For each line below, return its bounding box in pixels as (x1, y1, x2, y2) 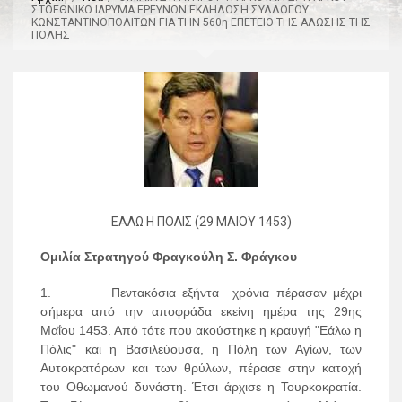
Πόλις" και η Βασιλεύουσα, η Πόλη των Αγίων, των (40, 342, 362, 357)
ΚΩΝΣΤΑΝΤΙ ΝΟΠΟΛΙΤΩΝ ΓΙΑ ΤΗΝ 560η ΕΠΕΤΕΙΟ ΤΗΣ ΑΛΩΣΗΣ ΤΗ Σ (31, 15, 371, 29)
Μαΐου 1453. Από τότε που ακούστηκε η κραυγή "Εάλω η (40, 323, 362, 338)
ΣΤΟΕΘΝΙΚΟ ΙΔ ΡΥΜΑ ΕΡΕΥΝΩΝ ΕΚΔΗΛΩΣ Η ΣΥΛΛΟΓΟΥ (31, 3, 309, 16)
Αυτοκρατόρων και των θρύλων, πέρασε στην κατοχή (40, 361, 362, 376)
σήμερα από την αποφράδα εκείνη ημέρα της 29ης (40, 304, 362, 319)
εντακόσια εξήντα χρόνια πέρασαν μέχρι (119, 285, 363, 301)
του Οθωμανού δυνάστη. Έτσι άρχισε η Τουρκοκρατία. (40, 380, 362, 395)
